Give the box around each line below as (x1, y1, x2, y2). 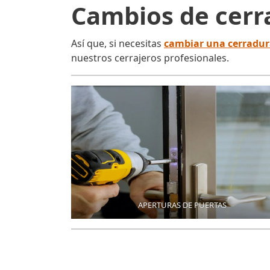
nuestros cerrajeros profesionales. (71, 51, 229, 65)
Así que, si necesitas (71, 37, 164, 51)
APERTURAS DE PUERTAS (138, 199, 227, 211)
